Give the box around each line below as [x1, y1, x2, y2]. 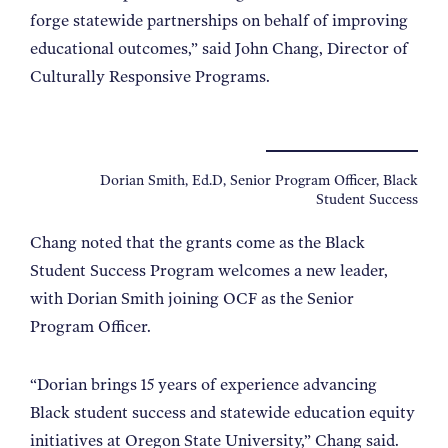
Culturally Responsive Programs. [30, 66, 278, 86]
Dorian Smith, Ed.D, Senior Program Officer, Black [100, 171, 418, 188]
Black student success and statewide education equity [30, 402, 415, 422]
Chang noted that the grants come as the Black [30, 232, 365, 252]
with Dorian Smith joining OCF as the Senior [30, 288, 354, 308]
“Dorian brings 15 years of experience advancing [30, 374, 377, 394]
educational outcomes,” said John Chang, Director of [30, 38, 408, 58]
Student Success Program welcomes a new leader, [30, 260, 388, 280]
